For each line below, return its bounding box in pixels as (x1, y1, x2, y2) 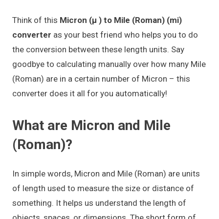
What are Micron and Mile (12, 117, 171, 133)
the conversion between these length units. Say (12, 44, 184, 54)
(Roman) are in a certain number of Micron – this (12, 73, 190, 84)
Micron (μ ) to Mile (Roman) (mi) (60, 15, 182, 25)
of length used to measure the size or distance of (12, 183, 194, 193)
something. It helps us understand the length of (12, 197, 186, 208)
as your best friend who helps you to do (51, 29, 198, 40)
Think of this (12, 15, 60, 25)
